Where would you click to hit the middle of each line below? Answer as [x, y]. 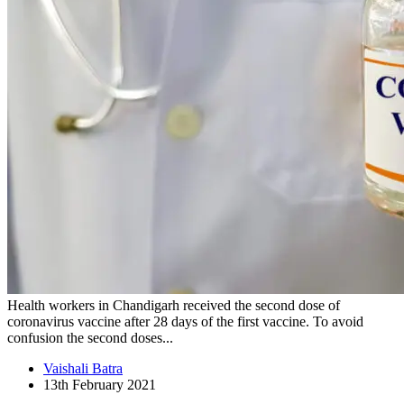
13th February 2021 [100, 384]
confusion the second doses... [90, 337]
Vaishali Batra [83, 368]
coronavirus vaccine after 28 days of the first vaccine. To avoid [185, 321]
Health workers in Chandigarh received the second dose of [174, 305]
